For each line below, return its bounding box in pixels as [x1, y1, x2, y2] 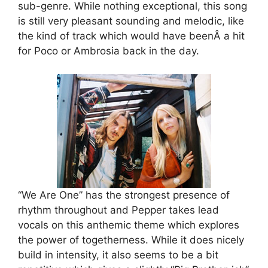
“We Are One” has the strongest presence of [18, 188, 230, 201]
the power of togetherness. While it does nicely [18, 233, 244, 246]
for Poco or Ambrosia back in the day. [18, 45, 199, 57]
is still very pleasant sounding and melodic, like [18, 15, 244, 28]
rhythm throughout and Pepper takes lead [18, 203, 219, 216]
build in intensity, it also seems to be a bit [18, 248, 218, 261]
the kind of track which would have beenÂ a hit [18, 30, 245, 42]
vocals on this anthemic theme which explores [18, 218, 239, 231]
